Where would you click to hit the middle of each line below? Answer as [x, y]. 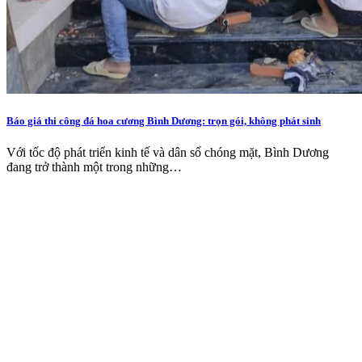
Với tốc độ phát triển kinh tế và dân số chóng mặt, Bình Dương [168, 153]
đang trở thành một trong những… [94, 167]
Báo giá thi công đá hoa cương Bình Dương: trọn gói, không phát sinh [164, 121]
